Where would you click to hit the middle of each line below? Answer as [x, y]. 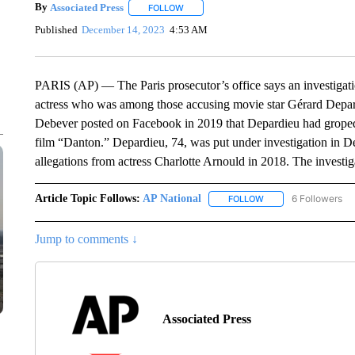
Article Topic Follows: [87, 198]
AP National [172, 198]
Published [56, 29]
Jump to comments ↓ [86, 239]
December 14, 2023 [124, 29]
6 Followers [317, 198]
